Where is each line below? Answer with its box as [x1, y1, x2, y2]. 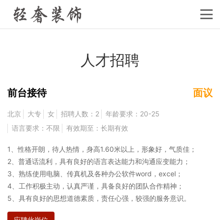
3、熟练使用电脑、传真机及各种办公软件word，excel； [7, 169, 183, 178]
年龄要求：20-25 [106, 110, 160, 118]
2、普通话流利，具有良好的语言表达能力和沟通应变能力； [7, 157, 190, 165]
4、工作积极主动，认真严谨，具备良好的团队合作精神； [7, 182, 184, 190]
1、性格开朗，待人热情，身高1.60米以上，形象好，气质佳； [7, 145, 196, 153]
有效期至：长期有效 [66, 124, 128, 132]
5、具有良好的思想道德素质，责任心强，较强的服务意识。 [7, 194, 191, 202]
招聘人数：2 [61, 110, 99, 118]
